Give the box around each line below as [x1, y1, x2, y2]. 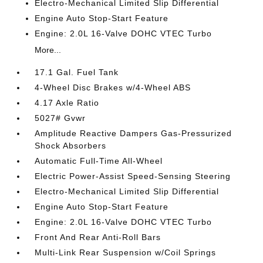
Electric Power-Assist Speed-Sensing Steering [35, 171, 231, 181]
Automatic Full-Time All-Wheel [35, 156, 163, 166]
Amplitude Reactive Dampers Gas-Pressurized [35, 129, 232, 138]
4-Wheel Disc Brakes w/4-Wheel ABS [35, 83, 191, 92]
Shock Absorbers [35, 141, 107, 150]
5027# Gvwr [35, 113, 86, 123]
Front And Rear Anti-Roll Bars [35, 232, 161, 242]
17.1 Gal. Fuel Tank [35, 68, 119, 77]
